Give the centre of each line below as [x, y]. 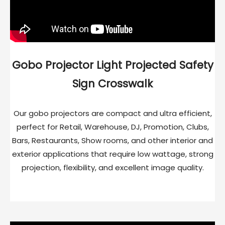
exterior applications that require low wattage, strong [113, 154]
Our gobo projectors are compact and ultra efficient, [113, 114]
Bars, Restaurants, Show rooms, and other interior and [113, 141]
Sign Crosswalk [113, 84]
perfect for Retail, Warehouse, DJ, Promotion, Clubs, [113, 127]
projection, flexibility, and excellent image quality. [113, 168]
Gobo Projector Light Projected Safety [113, 65]
